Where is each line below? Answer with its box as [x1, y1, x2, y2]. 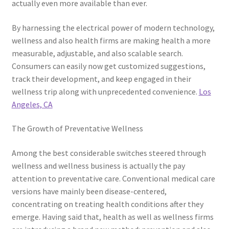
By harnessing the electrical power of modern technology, [11, 22, 215, 33]
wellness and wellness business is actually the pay [11, 161, 185, 171]
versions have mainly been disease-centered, [11, 186, 167, 197]
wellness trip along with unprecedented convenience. [11, 86, 199, 97]
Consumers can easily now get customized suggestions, [11, 60, 205, 71]
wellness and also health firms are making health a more [11, 35, 211, 45]
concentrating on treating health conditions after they [11, 199, 203, 210]
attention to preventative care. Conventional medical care [11, 173, 215, 184]
